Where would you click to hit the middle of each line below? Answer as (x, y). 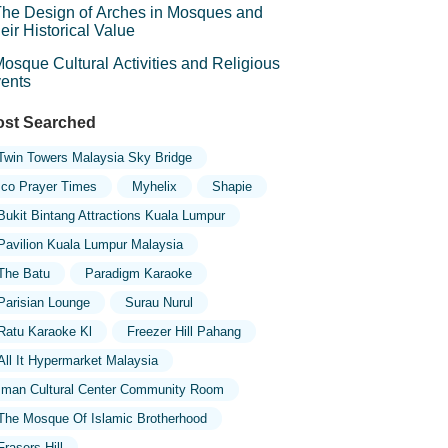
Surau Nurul (158, 302)
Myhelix (154, 186)
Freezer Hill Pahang (183, 331)
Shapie (231, 186)
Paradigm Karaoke (138, 273)
